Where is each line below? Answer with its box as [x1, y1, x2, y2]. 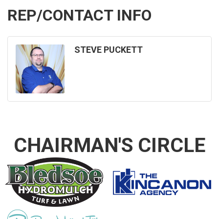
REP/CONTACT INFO [7, 6, 152, 25]
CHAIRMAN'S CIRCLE [14, 133, 205, 157]
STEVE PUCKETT [74, 44, 143, 55]
